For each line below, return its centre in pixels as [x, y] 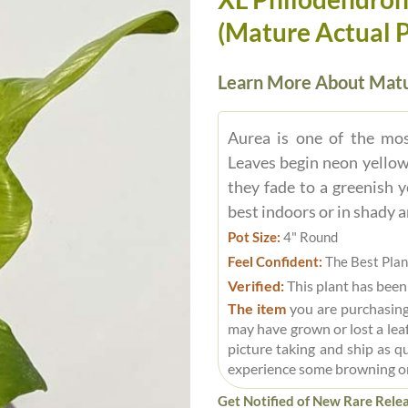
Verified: [256, 286]
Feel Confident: [275, 261]
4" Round [309, 237]
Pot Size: [254, 237]
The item [257, 308]
